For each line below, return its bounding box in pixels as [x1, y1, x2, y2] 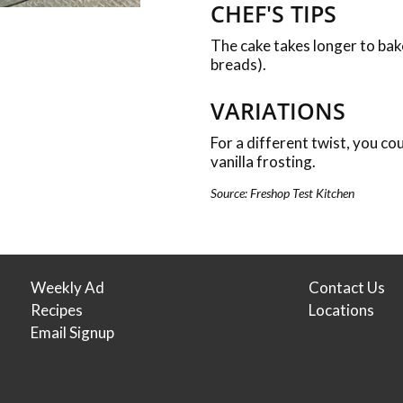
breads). [210, 55, 266, 74]
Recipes [31, 300, 83, 319]
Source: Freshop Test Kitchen [210, 185, 354, 201]
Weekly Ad [31, 278, 104, 297]
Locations [309, 300, 374, 319]
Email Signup [31, 323, 114, 342]
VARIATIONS [210, 95, 345, 126]
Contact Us [309, 278, 385, 297]
